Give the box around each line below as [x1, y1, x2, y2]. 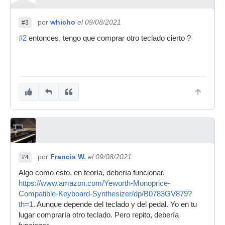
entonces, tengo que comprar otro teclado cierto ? [27, 34, 191, 42]
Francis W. [50, 152, 86, 161]
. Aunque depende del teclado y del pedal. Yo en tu [33, 200, 197, 208]
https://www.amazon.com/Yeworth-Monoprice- [19, 179, 170, 187]
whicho [50, 18, 75, 26]
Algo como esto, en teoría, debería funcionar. [19, 168, 165, 177]
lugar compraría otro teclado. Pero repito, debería [19, 210, 179, 219]
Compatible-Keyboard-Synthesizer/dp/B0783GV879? [19, 189, 192, 198]
